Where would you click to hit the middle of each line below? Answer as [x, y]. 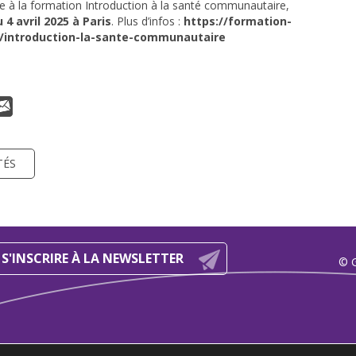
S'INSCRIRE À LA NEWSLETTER [94, 258]
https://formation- [236, 21]
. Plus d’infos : [146, 21]
